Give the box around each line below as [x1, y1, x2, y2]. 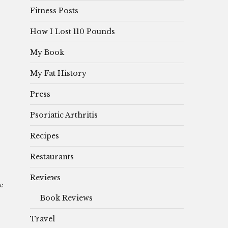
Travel [30, 214, 55, 223]
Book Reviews [40, 193, 93, 203]
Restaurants [30, 152, 74, 161]
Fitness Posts [30, 6, 78, 15]
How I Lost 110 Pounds [30, 26, 115, 36]
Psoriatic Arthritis [30, 110, 98, 120]
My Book [30, 47, 64, 57]
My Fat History [30, 68, 87, 78]
